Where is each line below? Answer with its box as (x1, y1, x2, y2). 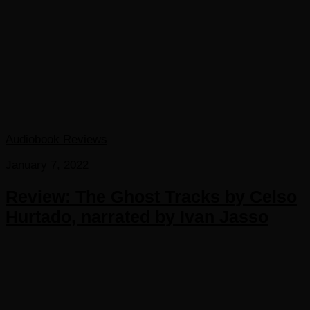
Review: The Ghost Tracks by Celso (6, 187, 297, 207)
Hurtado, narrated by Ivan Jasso (6, 207, 268, 227)
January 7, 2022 (6, 158, 89, 172)
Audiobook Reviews (6, 133, 107, 147)
